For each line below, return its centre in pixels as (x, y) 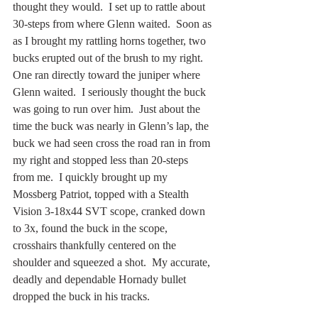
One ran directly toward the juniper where (108, 75)
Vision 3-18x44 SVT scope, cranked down (110, 211)
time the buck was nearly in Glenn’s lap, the (112, 126)
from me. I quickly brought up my (92, 177)
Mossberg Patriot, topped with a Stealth (102, 194)
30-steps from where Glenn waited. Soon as (114, 23)
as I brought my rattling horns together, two (111, 40)
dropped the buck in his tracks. (81, 296)
